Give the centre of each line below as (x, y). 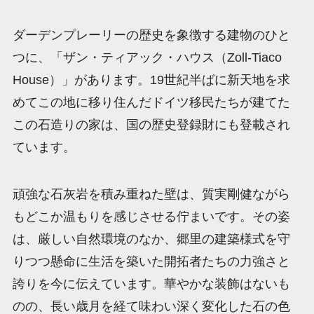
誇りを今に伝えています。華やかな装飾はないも (151, 284)
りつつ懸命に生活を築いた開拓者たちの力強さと (151, 262)
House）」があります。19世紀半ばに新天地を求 (151, 80)
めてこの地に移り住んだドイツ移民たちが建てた (151, 102)
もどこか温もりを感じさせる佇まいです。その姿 (151, 217)
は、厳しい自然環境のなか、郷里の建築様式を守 (151, 239)
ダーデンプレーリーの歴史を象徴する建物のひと (151, 35)
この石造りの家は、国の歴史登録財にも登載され (151, 124)
